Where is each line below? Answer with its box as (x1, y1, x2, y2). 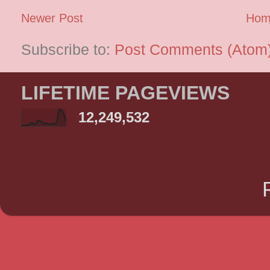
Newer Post (21, 11, 83, 25)
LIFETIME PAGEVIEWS (21, 82, 230, 104)
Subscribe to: (21, 40, 115, 58)
